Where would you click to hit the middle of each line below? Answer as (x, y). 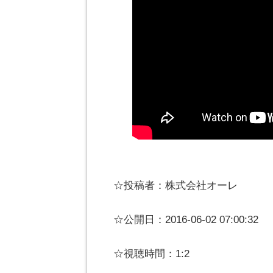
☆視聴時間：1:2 (151, 254)
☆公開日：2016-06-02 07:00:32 (186, 220)
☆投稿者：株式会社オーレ (175, 186)
